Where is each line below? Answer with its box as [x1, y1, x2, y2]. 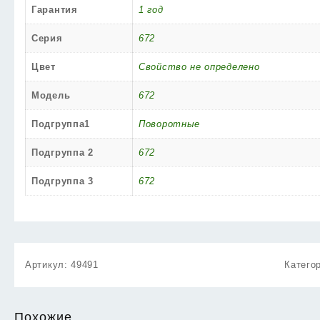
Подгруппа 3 [31, 176, 94, 186]
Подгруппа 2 [31, 147, 94, 158]
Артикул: [25, 259, 71, 271]
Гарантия [31, 4, 78, 15]
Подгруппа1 [31, 119, 90, 129]
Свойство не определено [139, 61, 260, 72]
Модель [31, 90, 71, 101]
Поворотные [139, 119, 200, 129]
